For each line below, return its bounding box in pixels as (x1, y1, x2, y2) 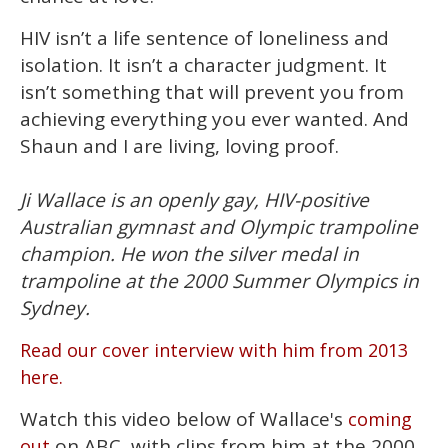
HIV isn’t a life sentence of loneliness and (20, 24, 389, 51)
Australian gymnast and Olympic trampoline (20, 213, 418, 240)
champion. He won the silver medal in (20, 240, 359, 267)
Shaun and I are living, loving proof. (20, 132, 339, 159)
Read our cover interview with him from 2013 (20, 337, 408, 362)
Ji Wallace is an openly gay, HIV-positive (20, 186, 369, 213)
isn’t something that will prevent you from (20, 78, 404, 105)
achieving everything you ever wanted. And (20, 105, 409, 132)
